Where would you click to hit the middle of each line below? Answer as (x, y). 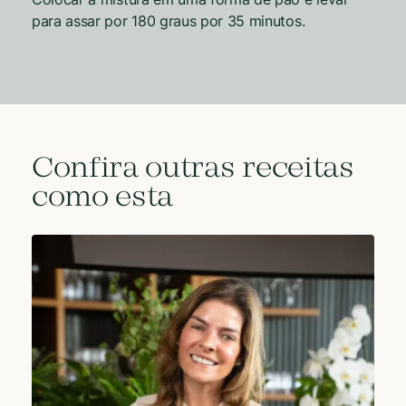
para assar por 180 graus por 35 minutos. (169, 20)
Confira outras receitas (193, 169)
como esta (103, 198)
